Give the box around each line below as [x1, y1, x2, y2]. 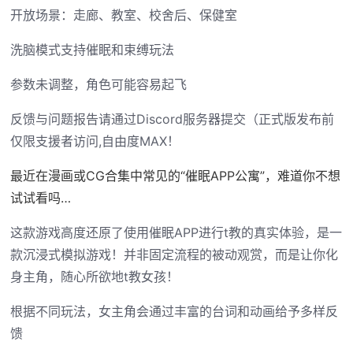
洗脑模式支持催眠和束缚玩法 [9, 42, 174, 58]
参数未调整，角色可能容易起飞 [9, 76, 187, 93]
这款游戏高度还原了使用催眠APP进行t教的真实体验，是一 [9, 225, 342, 241]
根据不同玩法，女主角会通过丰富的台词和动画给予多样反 [9, 303, 338, 320]
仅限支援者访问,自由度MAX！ [9, 133, 180, 150]
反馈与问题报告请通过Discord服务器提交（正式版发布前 [9, 111, 334, 128]
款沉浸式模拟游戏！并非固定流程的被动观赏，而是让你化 [9, 247, 338, 263]
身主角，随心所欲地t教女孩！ [9, 269, 179, 285]
